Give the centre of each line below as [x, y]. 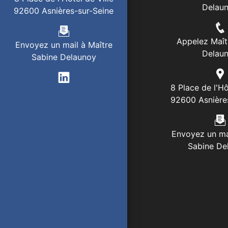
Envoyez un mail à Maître [64, 45]
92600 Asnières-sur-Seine [64, 11]
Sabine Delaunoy [64, 57]
